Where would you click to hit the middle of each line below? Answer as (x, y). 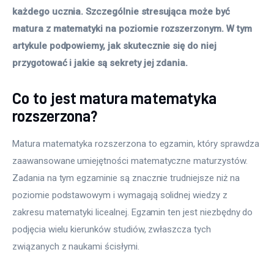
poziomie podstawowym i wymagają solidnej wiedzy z (121, 195)
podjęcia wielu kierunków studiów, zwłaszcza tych (113, 229)
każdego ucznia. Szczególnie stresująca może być (122, 12)
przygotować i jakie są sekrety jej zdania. (100, 63)
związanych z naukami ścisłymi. (76, 246)
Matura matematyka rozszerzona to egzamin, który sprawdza (137, 143)
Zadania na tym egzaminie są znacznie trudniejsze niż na (127, 178)
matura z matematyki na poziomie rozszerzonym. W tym (133, 29)
